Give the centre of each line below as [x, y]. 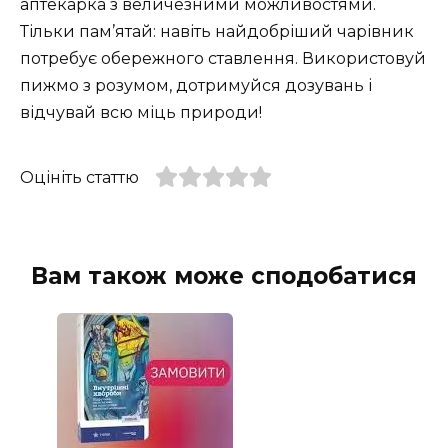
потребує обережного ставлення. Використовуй [223, 58]
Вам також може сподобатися [224, 276]
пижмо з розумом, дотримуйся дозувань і [196, 85]
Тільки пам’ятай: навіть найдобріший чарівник [217, 31]
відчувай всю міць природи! [141, 112]
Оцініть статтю [79, 177]
